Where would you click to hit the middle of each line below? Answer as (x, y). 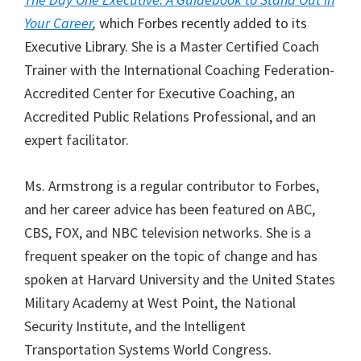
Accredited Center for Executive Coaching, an (160, 93)
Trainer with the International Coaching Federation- (179, 69)
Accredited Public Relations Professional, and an (170, 116)
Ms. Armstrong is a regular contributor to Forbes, (172, 185)
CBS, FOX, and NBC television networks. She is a (168, 232)
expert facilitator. (77, 139)
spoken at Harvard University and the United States (180, 279)
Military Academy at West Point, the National (160, 302)
